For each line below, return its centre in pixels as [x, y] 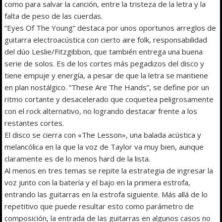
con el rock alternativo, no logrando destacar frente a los [101, 111]
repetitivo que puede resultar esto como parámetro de [99, 206]
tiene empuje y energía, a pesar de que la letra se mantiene [107, 75]
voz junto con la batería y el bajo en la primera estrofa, [98, 182]
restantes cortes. [34, 123]
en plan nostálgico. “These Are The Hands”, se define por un [107, 87]
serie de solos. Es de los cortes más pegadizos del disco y [105, 63]
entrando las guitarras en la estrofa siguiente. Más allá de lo [106, 194]
